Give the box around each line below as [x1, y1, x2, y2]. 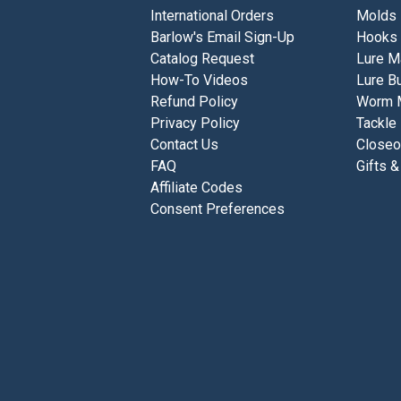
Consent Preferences [150, 200, 286, 218]
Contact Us [150, 136, 219, 154]
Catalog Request [150, 50, 255, 68]
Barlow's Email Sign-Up [150, 29, 295, 47]
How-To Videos [150, 72, 249, 90]
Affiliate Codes [150, 179, 243, 197]
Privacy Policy [150, 115, 241, 132]
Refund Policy [150, 93, 239, 111]
